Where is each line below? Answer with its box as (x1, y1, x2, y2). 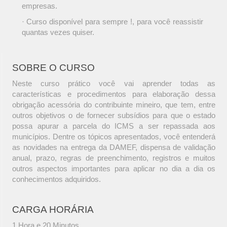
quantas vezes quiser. (21, 28, 94, 37)
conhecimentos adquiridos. (12, 175, 101, 184)
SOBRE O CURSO (12, 62, 95, 73)
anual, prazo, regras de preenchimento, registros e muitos (12, 154, 215, 163)
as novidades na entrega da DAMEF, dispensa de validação (12, 143, 215, 152)
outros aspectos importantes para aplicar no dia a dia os (12, 164, 215, 173)
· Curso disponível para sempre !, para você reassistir (21, 17, 203, 26)
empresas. (21, 2, 57, 11)
